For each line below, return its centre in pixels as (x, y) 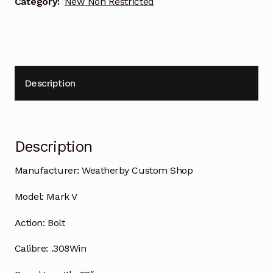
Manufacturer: (47, 170)
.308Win (67, 249)
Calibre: (31, 249)
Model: (29, 196)
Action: (30, 222)
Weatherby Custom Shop (136, 170)
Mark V (60, 196)
